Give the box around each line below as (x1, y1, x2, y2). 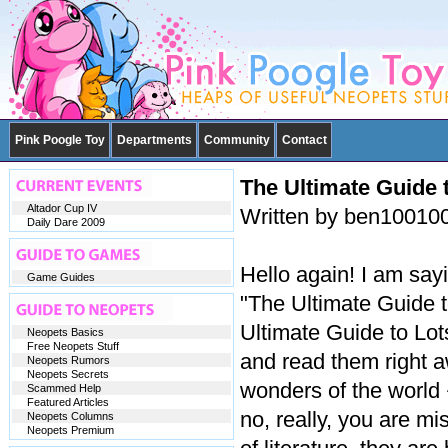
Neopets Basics (26, 326, 104, 338)
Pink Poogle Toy (14, 133, 105, 147)
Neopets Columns (26, 410, 114, 422)
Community (203, 133, 270, 147)
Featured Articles (26, 396, 109, 408)
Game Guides (26, 271, 95, 283)
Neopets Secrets (26, 368, 109, 380)
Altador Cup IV (26, 202, 97, 214)
